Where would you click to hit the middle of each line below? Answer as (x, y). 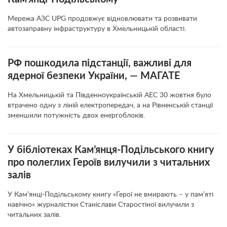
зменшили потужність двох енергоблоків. (76, 116)
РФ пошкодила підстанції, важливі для (100, 63)
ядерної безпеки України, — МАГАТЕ (94, 76)
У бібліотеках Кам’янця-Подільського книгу (111, 150)
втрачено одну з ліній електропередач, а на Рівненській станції (110, 105)
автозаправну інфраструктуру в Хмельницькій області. (97, 29)
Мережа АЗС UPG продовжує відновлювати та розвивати (102, 19)
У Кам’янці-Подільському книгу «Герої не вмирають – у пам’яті (110, 195)
